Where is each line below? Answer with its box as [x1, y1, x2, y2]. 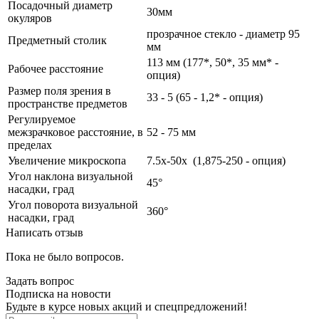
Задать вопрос [6, 274, 74, 287]
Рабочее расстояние [8, 62, 103, 75]
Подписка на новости [6, 287, 111, 300]
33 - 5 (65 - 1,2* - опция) [147, 90, 263, 103]
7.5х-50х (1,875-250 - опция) [147, 154, 286, 167]
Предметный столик [8, 33, 107, 46]
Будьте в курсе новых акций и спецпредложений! [6, 300, 247, 313]
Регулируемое [8, 113, 75, 125]
